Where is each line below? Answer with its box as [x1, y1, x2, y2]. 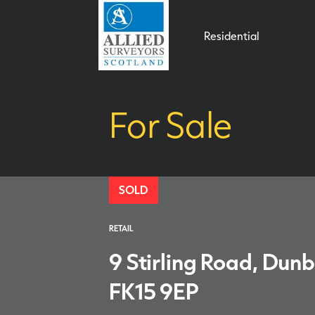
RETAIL [109, 223, 134, 233]
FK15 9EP [109, 277, 199, 304]
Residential [204, 29, 259, 43]
